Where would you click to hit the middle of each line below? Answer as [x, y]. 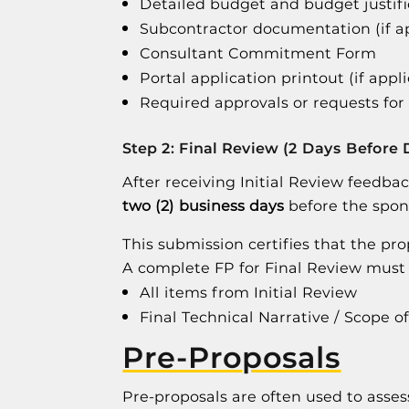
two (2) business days [204, 205]
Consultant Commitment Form [258, 53]
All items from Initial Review [249, 292]
